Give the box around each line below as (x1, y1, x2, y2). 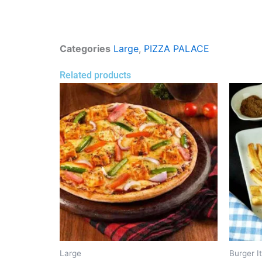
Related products (60, 70, 131, 81)
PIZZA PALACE (144, 43, 209, 54)
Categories (60, 43, 111, 54)
